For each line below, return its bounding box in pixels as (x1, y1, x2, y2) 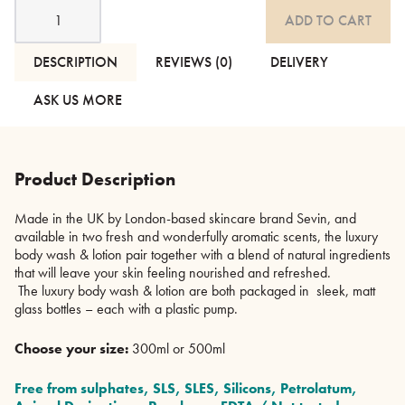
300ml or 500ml (128, 338, 225, 358)
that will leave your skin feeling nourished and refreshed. (14, 262, 331, 282)
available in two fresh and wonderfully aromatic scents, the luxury (14, 226, 378, 246)
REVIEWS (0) (155, 52, 232, 71)
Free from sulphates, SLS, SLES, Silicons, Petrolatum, (14, 378, 357, 398)
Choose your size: (14, 338, 128, 358)
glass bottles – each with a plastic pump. (14, 298, 238, 318)
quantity (14, 122, 56, 142)
